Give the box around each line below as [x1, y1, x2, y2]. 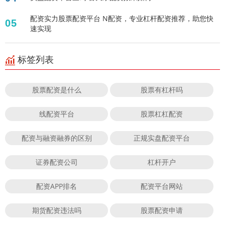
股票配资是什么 [32, 85, 81, 95]
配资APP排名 [36, 181, 77, 191]
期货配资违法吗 [32, 205, 81, 215]
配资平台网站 [141, 181, 183, 191]
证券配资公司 [35, 157, 78, 167]
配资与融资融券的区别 [21, 133, 92, 143]
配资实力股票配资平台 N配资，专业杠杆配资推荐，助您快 [30, 14, 213, 24]
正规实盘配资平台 [134, 133, 190, 143]
